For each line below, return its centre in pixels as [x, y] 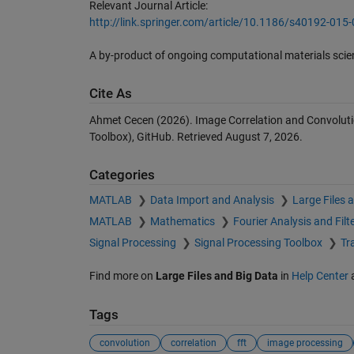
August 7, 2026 [262, 136]
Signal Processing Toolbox [259, 243]
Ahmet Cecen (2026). [142, 120]
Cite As [110, 94]
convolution [124, 343]
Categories [122, 175]
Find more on [122, 276]
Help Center [320, 276]
